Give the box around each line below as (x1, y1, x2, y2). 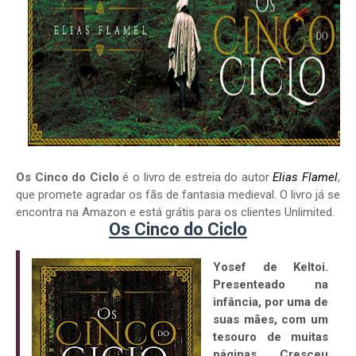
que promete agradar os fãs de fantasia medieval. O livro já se (16, 188, 340, 203)
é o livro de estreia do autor (118, 170, 273, 185)
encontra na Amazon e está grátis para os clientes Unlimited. (16, 205, 335, 220)
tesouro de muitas (213, 330, 328, 345)
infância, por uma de (213, 295, 328, 310)
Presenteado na (213, 277, 328, 292)
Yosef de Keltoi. (213, 260, 328, 275)
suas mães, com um (213, 312, 328, 327)
